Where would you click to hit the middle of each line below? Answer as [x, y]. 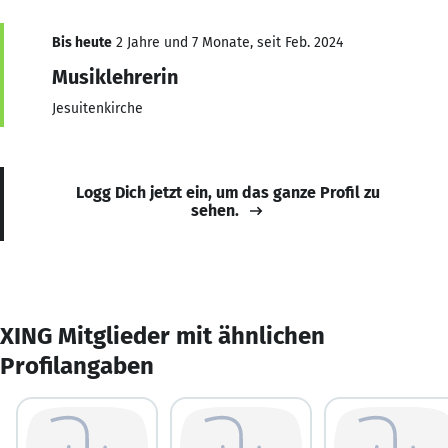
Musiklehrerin [115, 76]
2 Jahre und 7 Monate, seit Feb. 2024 [227, 42]
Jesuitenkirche [97, 108]
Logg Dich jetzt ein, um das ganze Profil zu [228, 192]
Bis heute [82, 42]
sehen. [215, 210]
